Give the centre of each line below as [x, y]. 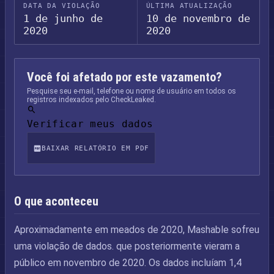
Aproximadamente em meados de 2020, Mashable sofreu [137, 230]
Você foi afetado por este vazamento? [124, 77]
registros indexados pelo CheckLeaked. [91, 100]
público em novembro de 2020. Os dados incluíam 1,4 [128, 263]
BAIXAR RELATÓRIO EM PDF [96, 148]
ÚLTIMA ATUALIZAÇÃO [189, 6]
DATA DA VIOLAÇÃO [62, 6]
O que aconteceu [56, 201]
